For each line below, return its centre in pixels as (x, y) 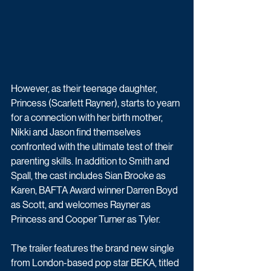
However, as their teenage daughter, (85, 88)
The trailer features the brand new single (93, 248)
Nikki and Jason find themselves (77, 132)
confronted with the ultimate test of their (93, 146)
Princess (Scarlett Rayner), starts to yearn (96, 103)
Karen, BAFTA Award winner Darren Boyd (95, 190)
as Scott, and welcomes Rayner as (82, 204)
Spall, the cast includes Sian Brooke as (89, 175)
